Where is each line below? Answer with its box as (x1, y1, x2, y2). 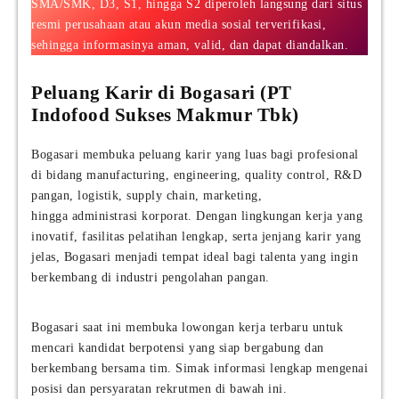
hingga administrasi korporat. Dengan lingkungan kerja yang (31, 209, 362, 224)
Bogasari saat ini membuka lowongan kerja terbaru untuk (31, 321, 343, 335)
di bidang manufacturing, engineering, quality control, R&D (31, 168, 362, 183)
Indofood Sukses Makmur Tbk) (31, 104, 299, 126)
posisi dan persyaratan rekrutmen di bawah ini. (31, 382, 287, 396)
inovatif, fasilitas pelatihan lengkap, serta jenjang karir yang (31, 230, 362, 244)
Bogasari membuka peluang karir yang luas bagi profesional (31, 148, 359, 162)
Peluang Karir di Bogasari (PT (31, 82, 292, 104)
